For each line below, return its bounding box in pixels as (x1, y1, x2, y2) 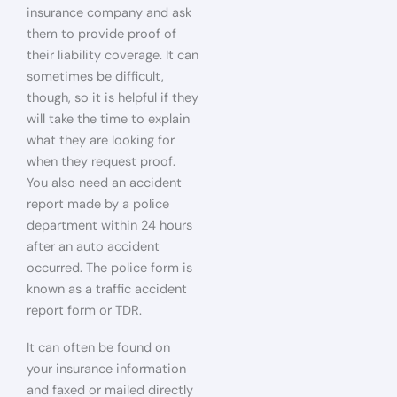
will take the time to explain (27, 111, 190, 128)
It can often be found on (27, 339, 170, 356)
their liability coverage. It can (27, 47, 198, 64)
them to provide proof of (27, 26, 176, 43)
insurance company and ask (27, 4, 191, 21)
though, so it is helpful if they (27, 90, 198, 106)
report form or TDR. (27, 302, 142, 319)
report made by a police (27, 196, 169, 213)
